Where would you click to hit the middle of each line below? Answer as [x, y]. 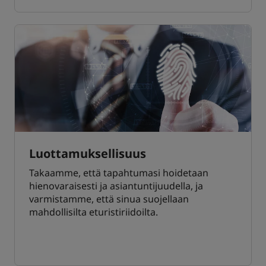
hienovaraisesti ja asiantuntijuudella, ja [116, 186]
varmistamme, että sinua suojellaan [109, 199]
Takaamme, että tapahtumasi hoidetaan [119, 173]
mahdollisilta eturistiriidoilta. [94, 212]
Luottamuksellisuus [88, 154]
